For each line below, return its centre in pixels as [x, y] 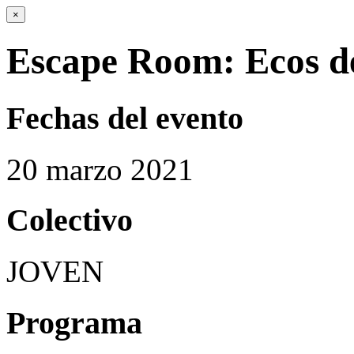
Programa [74, 322]
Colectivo [70, 220]
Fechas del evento [125, 118]
